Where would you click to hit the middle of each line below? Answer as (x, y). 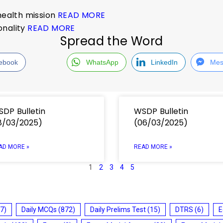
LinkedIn (164, 62)
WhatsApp (102, 62)
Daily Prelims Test (118, 209)
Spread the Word (111, 41)
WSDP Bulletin (161, 111)
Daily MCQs (39, 209)
